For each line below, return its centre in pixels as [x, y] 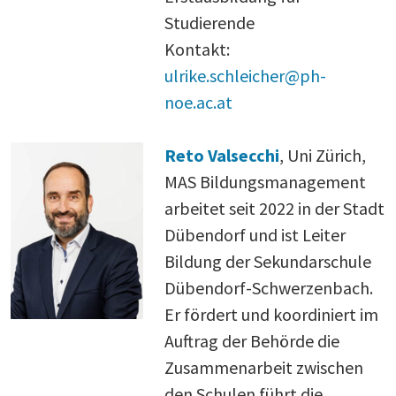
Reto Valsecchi [222, 155]
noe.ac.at [198, 102]
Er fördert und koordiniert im [271, 314]
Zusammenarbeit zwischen [264, 367]
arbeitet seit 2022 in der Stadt [274, 208]
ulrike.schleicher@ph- [245, 75]
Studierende [209, 22]
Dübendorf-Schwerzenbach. [269, 287]
